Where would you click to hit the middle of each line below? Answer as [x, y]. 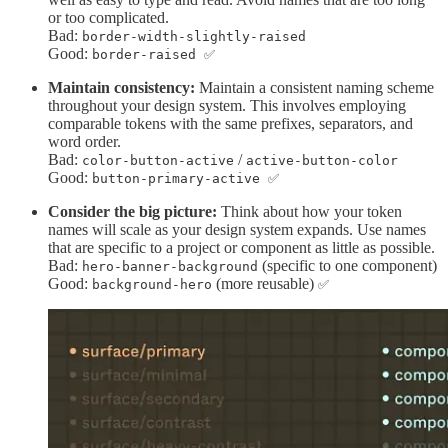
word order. [84, 142]
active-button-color [322, 161]
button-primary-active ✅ [185, 179]
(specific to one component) [347, 266]
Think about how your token [311, 212]
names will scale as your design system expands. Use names [237, 230]
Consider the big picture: [134, 212]
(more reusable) [265, 284]
